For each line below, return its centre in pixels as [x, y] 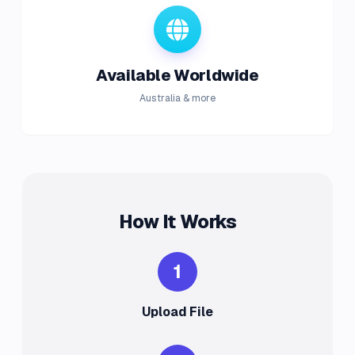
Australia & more [177, 98]
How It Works [177, 221]
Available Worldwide [177, 75]
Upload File [177, 312]
